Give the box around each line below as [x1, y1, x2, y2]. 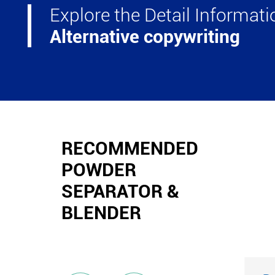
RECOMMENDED [61, 137, 198, 159]
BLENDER [61, 202, 141, 223]
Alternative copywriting [50, 26, 240, 47]
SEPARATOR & [61, 180, 179, 202]
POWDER [61, 159, 136, 180]
